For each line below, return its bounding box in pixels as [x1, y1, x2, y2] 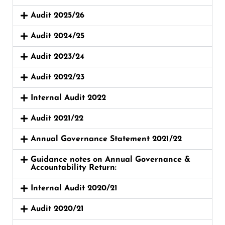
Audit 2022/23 [30, 73, 84, 81]
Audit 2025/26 [30, 12, 84, 20]
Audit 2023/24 [30, 53, 84, 61]
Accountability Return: [30, 164, 117, 172]
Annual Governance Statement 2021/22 [30, 135, 182, 143]
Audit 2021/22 [30, 115, 83, 123]
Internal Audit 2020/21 [30, 184, 118, 192]
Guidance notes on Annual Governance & [30, 156, 190, 164]
